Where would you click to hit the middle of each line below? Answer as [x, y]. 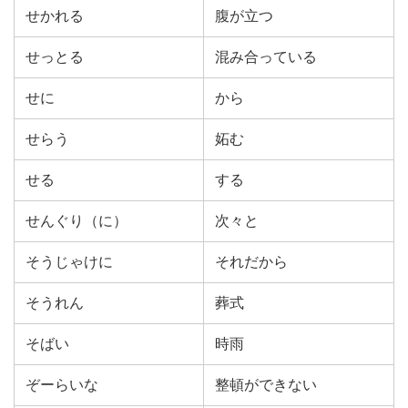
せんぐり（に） [76, 221]
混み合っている [266, 57]
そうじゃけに [69, 262]
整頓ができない [266, 385]
